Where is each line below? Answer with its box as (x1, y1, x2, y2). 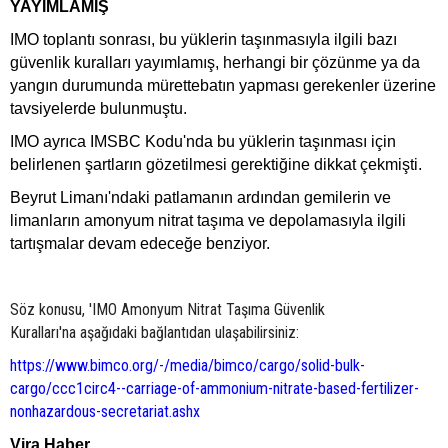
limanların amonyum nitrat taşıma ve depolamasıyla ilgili (10, 211, 406, 229)
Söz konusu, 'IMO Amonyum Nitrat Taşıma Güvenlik (10, 299, 325, 319)
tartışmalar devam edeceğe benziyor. (10, 234, 270, 252)
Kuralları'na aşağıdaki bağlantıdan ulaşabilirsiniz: (10, 322, 299, 342)
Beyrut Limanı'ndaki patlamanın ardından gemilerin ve (10, 188, 391, 206)
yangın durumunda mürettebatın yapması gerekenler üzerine (10, 76, 436, 94)
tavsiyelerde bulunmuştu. (10, 99, 187, 117)
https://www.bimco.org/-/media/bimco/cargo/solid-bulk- (10, 355, 365, 375)
